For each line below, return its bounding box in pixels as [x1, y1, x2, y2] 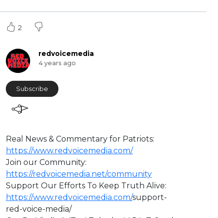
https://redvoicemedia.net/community [6, 169, 152, 179]
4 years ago [38, 59, 76, 67]
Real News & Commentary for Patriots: [6, 134, 154, 144]
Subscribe [16, 85, 48, 93]
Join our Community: [6, 158, 87, 167]
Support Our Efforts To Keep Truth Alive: [6, 181, 166, 191]
